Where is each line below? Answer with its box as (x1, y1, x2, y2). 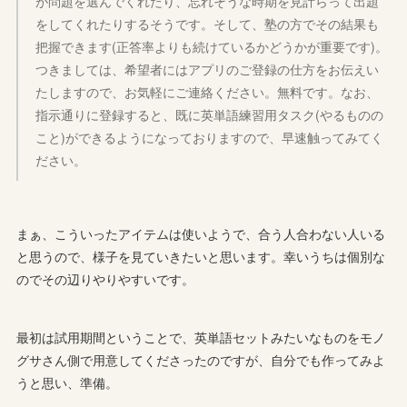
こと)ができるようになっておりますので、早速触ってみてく (35, 127, 384, 146)
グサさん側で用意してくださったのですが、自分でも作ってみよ (16, 350, 386, 369)
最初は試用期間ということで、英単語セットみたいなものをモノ (16, 327, 386, 346)
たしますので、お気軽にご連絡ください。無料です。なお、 (35, 82, 380, 101)
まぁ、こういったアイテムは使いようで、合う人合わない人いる (16, 223, 386, 243)
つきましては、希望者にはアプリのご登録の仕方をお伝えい (35, 59, 380, 78)
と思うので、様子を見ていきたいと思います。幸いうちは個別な (16, 246, 386, 265)
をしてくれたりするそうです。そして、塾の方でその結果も (35, 14, 380, 33)
